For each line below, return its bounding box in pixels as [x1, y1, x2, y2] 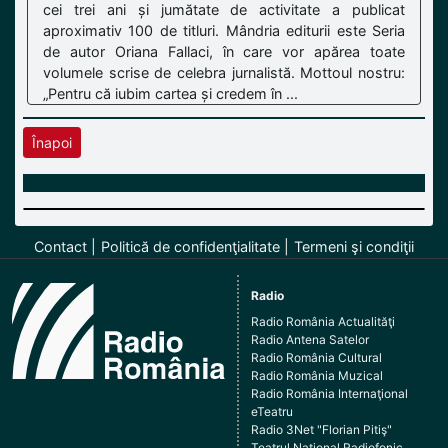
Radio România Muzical [251, 367, 384, 383]
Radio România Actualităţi [251, 313, 396, 329]
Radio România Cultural [251, 349, 383, 365]
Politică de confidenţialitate [101, 237, 280, 255]
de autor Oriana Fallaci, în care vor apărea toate [43, 42, 405, 60]
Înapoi [32, 133, 72, 151]
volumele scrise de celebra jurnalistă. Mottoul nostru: [43, 63, 405, 81]
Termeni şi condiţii [294, 237, 414, 255]
